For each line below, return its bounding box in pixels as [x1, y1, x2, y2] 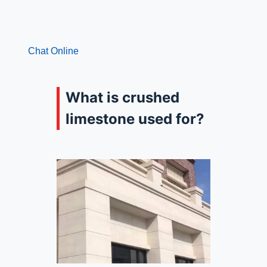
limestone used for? [65, 110, 204, 128]
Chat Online [27, 45, 79, 56]
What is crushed [65, 88, 179, 106]
